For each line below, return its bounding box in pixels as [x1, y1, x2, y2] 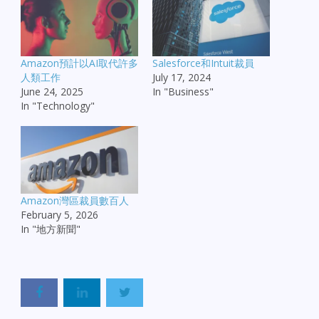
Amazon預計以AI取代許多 [21, 56, 138, 70]
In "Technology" [21, 99, 95, 113]
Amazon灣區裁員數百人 [21, 193, 129, 207]
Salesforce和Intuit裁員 [152, 56, 254, 70]
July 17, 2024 [152, 70, 211, 85]
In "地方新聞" [21, 221, 80, 236]
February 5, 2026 [21, 207, 98, 221]
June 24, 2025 [21, 85, 83, 99]
